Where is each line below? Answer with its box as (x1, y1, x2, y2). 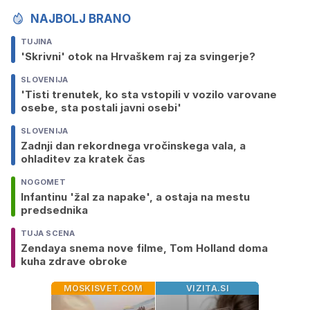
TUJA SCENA (21, 228, 75, 239)
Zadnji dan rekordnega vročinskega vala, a (21, 139, 246, 153)
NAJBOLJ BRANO (30, 12, 131, 26)
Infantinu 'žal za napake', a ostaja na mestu (21, 190, 250, 204)
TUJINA (21, 37, 53, 47)
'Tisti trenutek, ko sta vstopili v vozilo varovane (21, 88, 277, 102)
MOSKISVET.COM (63, 283, 143, 294)
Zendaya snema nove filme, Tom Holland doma (21, 241, 268, 255)
